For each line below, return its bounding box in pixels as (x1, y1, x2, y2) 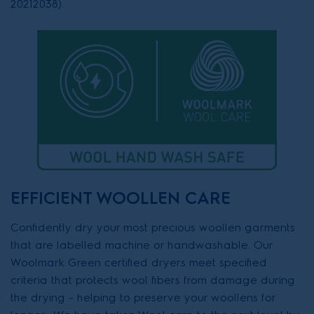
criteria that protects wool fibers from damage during (11, 273, 295, 287)
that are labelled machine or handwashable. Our (11, 238, 273, 252)
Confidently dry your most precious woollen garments (11, 221, 295, 234)
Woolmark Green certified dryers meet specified (11, 256, 267, 269)
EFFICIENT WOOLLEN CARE (11, 188, 231, 208)
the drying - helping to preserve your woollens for (11, 291, 275, 304)
